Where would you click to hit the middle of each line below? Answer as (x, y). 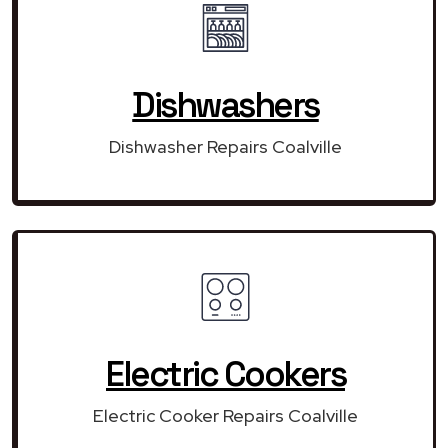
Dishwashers (225, 104)
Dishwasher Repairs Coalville (225, 146)
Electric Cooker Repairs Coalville (225, 415)
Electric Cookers (225, 373)
